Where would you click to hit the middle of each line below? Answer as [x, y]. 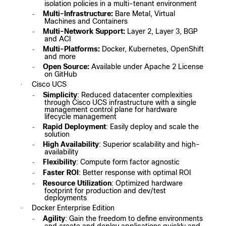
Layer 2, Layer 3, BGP [162, 32]
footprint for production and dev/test [105, 191]
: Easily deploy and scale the [152, 127]
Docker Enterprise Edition [73, 208]
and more [60, 57]
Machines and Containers [86, 21]
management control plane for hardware [111, 110]
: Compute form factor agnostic [128, 162]
